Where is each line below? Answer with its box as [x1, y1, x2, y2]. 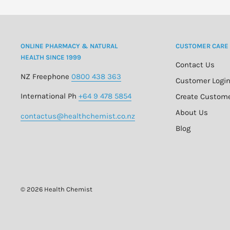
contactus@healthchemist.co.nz [21, 111, 135, 121]
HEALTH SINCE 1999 [21, 53, 81, 62]
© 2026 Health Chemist [21, 185, 92, 193]
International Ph [21, 91, 76, 101]
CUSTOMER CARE [175, 42, 228, 50]
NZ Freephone [21, 71, 69, 81]
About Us [175, 107, 208, 117]
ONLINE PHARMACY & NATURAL [21, 42, 118, 50]
